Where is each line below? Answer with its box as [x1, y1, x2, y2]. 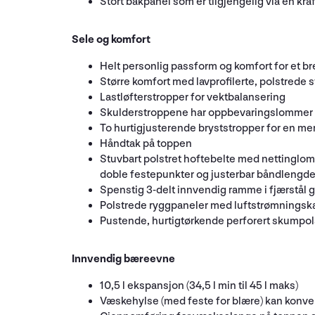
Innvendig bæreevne [72, 252, 175, 266]
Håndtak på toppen [100, 136, 192, 150]
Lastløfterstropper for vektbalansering [100, 90, 285, 104]
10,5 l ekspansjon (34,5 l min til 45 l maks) [100, 278, 298, 292]
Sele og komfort [72, 32, 150, 46]
